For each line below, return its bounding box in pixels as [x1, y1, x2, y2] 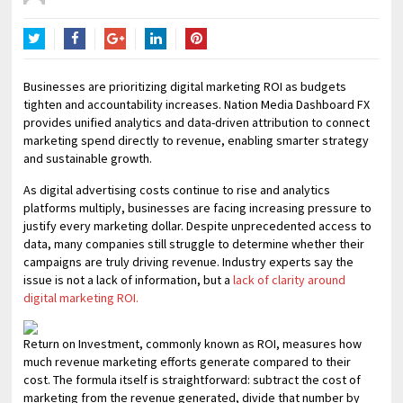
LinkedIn [145, 52, 190, 68]
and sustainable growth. [23, 150, 153, 166]
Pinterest [185, 52, 237, 68]
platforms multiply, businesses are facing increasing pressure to [23, 200, 372, 216]
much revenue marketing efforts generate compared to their [23, 354, 352, 370]
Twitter [23, 52, 63, 68]
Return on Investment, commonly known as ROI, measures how [23, 336, 363, 352]
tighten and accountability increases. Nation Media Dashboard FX [23, 96, 371, 112]
